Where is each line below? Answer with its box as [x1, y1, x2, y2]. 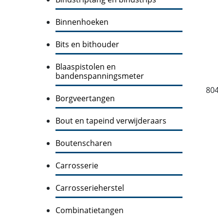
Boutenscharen [55, 137, 112, 148]
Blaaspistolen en [55, 61, 116, 72]
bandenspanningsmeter [55, 70, 144, 81]
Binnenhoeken [55, 16, 109, 27]
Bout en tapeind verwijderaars [55, 115, 166, 126]
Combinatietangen [55, 204, 124, 216]
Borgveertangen [55, 92, 115, 104]
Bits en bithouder [55, 38, 119, 50]
